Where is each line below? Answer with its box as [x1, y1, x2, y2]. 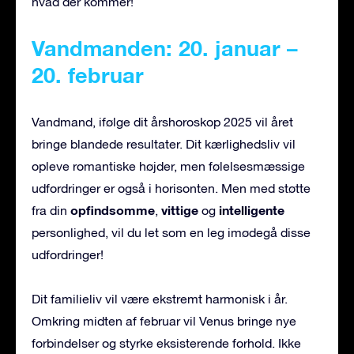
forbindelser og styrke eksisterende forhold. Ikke [32, 335, 301, 350]
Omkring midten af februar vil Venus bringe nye [32, 313, 296, 328]
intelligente [219, 201, 284, 217]
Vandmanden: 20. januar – [32, 35, 298, 61]
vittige [161, 201, 198, 217]
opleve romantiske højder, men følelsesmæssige [32, 158, 305, 173]
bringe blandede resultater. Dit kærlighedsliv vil [32, 136, 296, 151]
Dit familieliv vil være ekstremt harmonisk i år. [32, 291, 288, 306]
